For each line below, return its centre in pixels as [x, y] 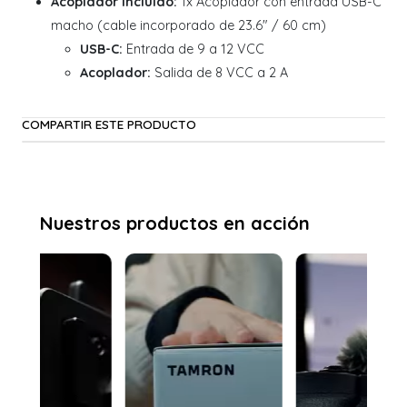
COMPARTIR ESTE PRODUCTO [109, 124]
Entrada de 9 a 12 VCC [194, 50]
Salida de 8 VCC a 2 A [219, 73]
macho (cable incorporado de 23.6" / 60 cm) [189, 26]
